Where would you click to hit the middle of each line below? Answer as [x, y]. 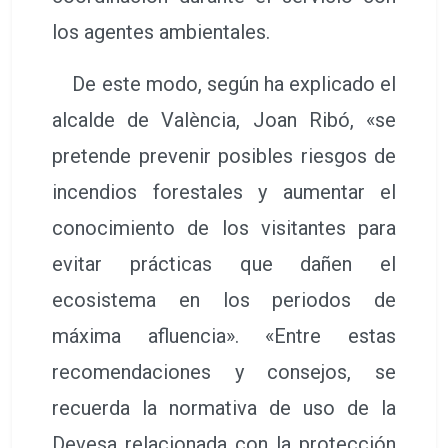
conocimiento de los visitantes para [224, 227]
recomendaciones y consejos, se [224, 371]
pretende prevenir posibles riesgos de [224, 155]
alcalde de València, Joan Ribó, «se [224, 119]
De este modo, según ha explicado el [224, 83]
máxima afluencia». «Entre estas [224, 335]
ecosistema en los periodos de [224, 299]
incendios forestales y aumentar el [224, 191]
